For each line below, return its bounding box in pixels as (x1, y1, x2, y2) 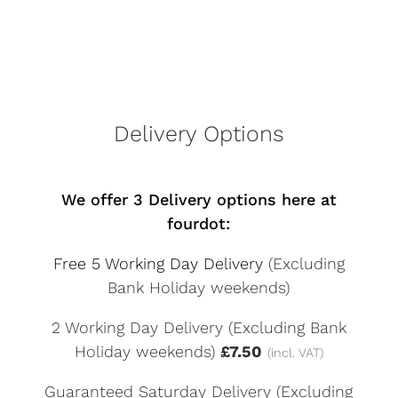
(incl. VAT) (267, 346, 323, 361)
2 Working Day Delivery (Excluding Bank (51, 318, 346, 338)
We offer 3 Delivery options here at (60, 190, 337, 210)
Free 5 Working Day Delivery (52, 254, 268, 274)
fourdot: (167, 214, 231, 234)
